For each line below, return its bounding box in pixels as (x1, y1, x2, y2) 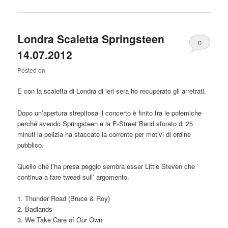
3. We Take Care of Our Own (17, 214, 103, 224)
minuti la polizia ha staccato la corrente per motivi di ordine (17, 129, 191, 139)
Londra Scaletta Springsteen (17, 31, 165, 47)
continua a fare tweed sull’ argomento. (17, 172, 130, 182)
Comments (188, 55, 221, 65)
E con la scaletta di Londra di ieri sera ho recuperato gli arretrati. (17, 86, 207, 96)
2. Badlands (17, 204, 53, 214)
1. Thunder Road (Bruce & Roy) (17, 193, 110, 203)
